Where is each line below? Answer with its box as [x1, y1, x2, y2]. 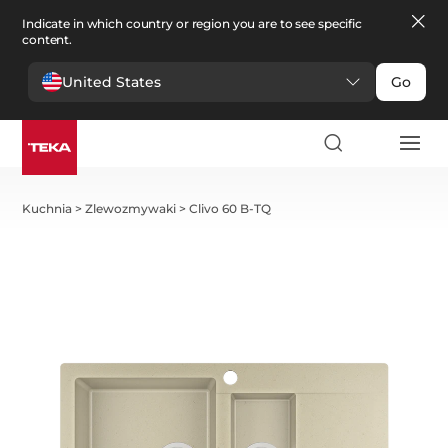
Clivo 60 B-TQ [189, 201, 272, 216]
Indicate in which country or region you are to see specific [22, 16, 362, 31]
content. [22, 32, 73, 47]
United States [62, 72, 161, 91]
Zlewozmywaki [85, 201, 177, 216]
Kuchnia [22, 201, 73, 216]
